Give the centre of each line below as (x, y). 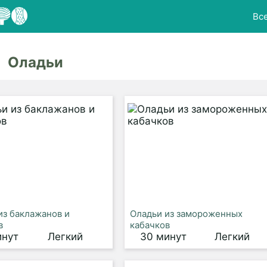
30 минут (163, 237)
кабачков (150, 225)
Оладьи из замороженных (186, 214)
